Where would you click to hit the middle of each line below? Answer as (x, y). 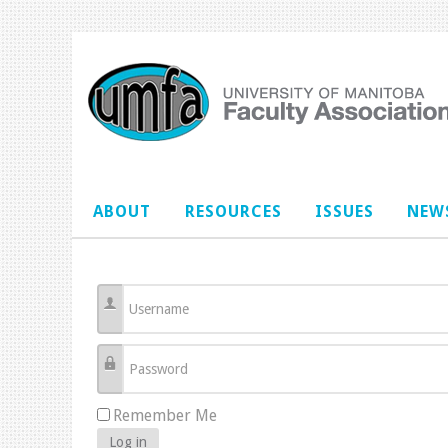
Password (147, 363)
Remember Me (165, 416)
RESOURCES (233, 211)
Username (147, 303)
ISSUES (344, 211)
